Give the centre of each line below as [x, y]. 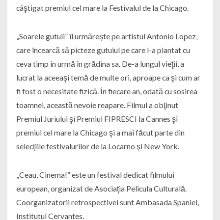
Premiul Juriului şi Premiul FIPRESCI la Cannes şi [97, 119]
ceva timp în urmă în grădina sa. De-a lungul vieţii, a [100, 64]
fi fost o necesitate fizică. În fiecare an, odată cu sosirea [107, 91]
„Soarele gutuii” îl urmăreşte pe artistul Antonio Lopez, [107, 36]
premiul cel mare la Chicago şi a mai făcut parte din [100, 133]
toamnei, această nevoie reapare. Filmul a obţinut [97, 105]
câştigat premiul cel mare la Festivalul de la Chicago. [102, 8]
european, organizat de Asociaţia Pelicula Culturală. [101, 189]
